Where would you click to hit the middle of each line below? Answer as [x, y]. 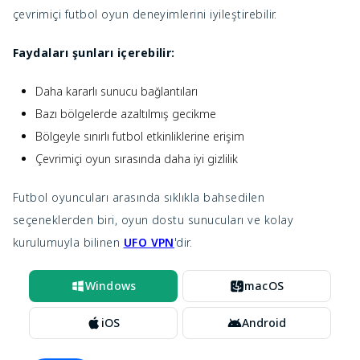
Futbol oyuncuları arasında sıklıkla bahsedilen [139, 197]
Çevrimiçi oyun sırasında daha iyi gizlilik [137, 158]
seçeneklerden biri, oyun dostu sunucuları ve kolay [153, 219]
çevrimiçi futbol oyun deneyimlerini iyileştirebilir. [145, 14]
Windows [110, 285]
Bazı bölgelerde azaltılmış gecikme [126, 113]
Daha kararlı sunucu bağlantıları [117, 91]
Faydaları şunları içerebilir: [94, 52]
